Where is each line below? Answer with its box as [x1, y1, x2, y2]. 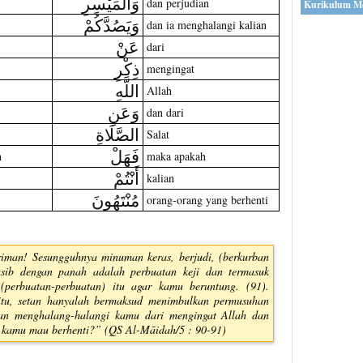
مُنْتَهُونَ [91, 187, 139, 211]
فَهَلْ [109, 143, 139, 168]
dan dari [146, 104, 184, 120]
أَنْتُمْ [113, 165, 139, 190]
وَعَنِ [107, 100, 139, 124]
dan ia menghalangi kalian [146, 16, 267, 32]
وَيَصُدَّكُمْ [83, 12, 139, 36]
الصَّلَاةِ [95, 122, 139, 146]
